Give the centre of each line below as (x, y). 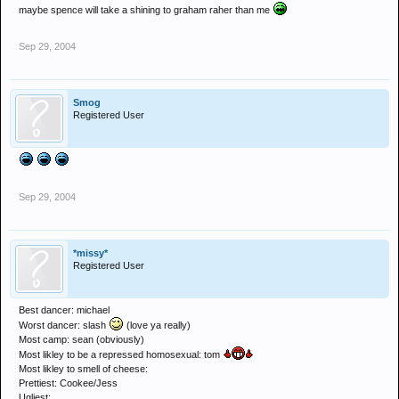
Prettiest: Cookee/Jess (68, 383)
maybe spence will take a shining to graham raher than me (146, 10)
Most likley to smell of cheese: (83, 369)
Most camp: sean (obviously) (81, 339)
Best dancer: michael (64, 310)
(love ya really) (157, 325)
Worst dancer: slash (64, 325)
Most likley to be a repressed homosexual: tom (121, 354)
